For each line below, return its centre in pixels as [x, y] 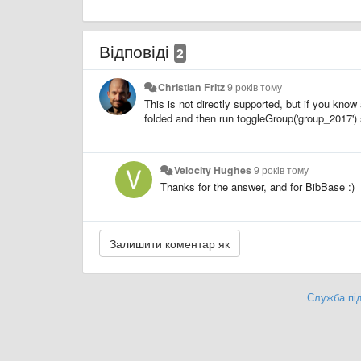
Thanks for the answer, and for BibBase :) [257, 186]
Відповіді [137, 50]
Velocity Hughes [213, 170]
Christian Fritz [192, 87]
